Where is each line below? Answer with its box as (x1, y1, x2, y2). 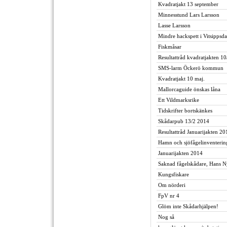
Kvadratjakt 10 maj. (158, 75, 205, 82)
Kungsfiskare (158, 171, 189, 177)
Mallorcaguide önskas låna (158, 86, 220, 92)
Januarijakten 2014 (158, 150, 203, 156)
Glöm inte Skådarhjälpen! (158, 203, 218, 209)
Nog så (158, 214, 174, 220)
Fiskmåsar (158, 44, 181, 50)
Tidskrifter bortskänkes (158, 107, 212, 113)
